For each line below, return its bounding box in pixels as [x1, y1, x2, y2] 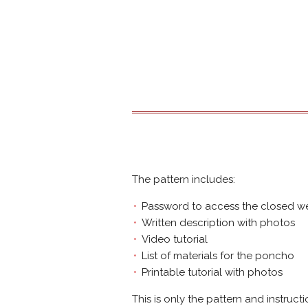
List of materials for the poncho [142, 249, 294, 262]
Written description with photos [142, 216, 295, 229]
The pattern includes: [132, 173, 235, 186]
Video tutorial [142, 232, 208, 245]
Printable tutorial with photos [142, 265, 283, 278]
